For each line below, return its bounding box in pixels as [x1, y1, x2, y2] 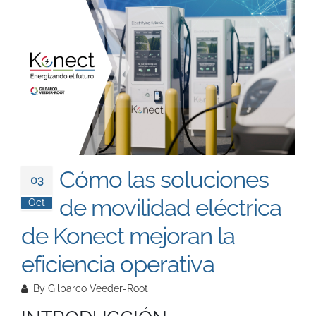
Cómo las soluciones [59, 165, 269, 193]
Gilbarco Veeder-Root [48, 282, 148, 294]
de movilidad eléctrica [59, 193, 281, 221]
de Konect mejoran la [21, 221, 235, 250]
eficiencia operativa [21, 250, 214, 278]
